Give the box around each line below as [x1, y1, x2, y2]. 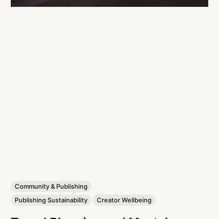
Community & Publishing [15, 182, 88, 190]
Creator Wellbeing [97, 196, 152, 204]
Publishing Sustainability [15, 196, 88, 204]
